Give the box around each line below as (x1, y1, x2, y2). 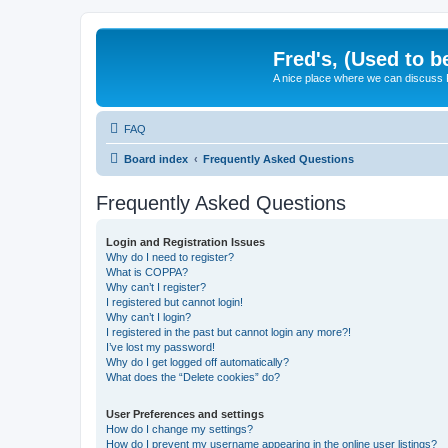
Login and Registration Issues (106, 235, 265, 248)
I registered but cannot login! (106, 295, 243, 308)
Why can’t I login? (106, 310, 191, 323)
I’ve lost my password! (106, 340, 215, 353)
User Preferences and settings (106, 407, 264, 420)
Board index (124, 152, 188, 165)
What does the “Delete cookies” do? (106, 370, 280, 383)
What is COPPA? (106, 265, 188, 278)
